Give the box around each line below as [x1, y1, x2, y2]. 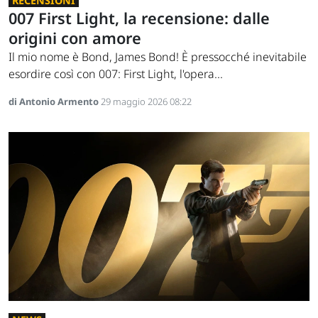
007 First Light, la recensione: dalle [9, 8, 270, 29]
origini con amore [9, 28, 141, 49]
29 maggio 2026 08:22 [101, 95, 192, 109]
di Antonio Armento [9, 95, 101, 109]
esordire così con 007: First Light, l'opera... [9, 66, 223, 82]
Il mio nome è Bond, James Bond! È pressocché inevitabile [9, 49, 307, 65]
